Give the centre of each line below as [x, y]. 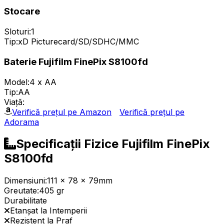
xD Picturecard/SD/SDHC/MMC [78, 42]
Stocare [22, 11]
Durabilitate [25, 201]
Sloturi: [17, 32]
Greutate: [21, 191]
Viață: [14, 102]
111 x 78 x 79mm [80, 181]
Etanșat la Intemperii [48, 211]
